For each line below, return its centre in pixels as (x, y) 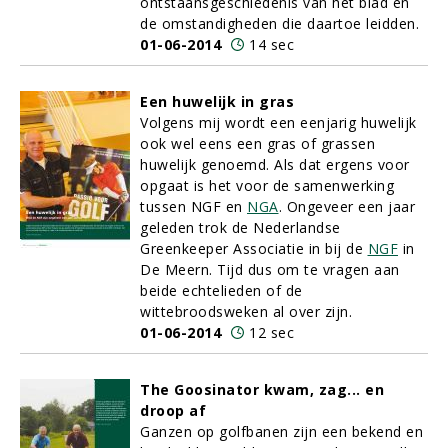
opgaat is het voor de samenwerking (267, 185)
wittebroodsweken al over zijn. (246, 311)
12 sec (271, 332)
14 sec (271, 44)
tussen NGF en (193, 206)
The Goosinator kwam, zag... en (262, 389)
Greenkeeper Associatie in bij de (254, 248)
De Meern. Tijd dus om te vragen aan (270, 269)
